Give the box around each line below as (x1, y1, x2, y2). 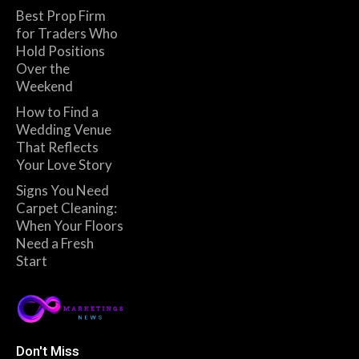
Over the (16, 60, 70, 78)
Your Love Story (16, 156, 112, 174)
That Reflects (16, 139, 99, 156)
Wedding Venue (16, 121, 111, 139)
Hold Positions (16, 42, 105, 60)
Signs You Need (16, 182, 109, 200)
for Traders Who (16, 25, 118, 42)
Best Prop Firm (16, 7, 106, 25)
